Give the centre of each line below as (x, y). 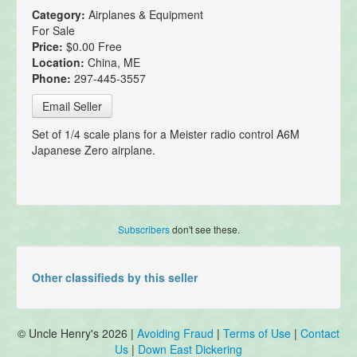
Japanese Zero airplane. (94, 150)
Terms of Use (257, 333)
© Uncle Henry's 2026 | (77, 333)
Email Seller (72, 106)
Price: (49, 47)
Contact (320, 333)
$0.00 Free (94, 47)
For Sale (53, 31)
